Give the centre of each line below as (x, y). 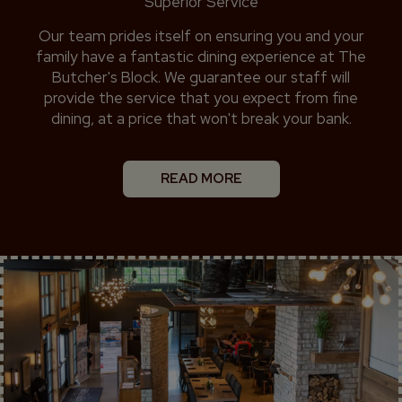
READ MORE (201, 179)
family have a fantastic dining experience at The (201, 57)
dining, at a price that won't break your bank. (201, 118)
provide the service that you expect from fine (201, 98)
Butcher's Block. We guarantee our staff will (201, 77)
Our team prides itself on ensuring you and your (201, 36)
